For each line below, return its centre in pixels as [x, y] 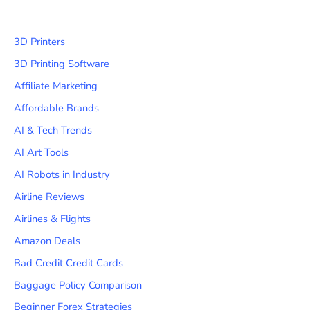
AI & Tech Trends [53, 130]
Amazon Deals [47, 240]
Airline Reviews [49, 196]
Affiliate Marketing [56, 86]
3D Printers [39, 42]
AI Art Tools [41, 152]
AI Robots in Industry [62, 174]
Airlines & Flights [52, 218]
